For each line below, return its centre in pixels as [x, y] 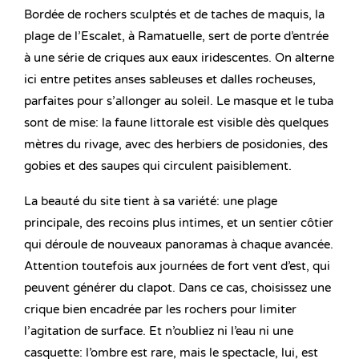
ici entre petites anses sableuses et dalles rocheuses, [170, 80]
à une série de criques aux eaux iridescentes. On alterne [179, 58]
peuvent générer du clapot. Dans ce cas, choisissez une [177, 288]
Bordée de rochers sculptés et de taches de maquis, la [174, 15]
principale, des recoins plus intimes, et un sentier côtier [179, 223]
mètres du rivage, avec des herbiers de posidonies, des [176, 145]
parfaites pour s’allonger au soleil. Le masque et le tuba [179, 101]
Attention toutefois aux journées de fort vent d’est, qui [177, 266]
